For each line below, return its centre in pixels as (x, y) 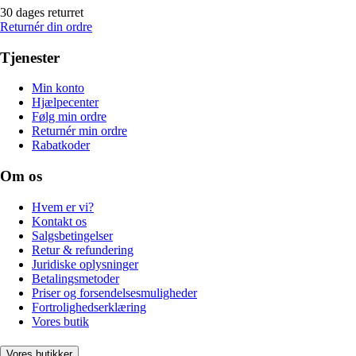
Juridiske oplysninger (85, 264)
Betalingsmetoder (75, 278)
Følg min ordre (69, 117)
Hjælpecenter (65, 103)
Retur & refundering (83, 250)
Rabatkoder (61, 145)
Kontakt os (59, 221)
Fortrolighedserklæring (89, 307)
